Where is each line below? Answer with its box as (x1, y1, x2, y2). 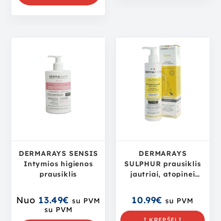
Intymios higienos (23, 159, 93, 169)
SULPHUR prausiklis (124, 159, 201, 169)
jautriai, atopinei (130, 170, 195, 179)
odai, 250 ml (139, 180, 186, 189)
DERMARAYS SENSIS (18, 149, 98, 158)
